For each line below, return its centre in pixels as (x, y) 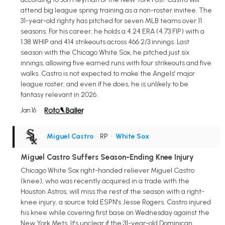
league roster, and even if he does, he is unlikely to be (104, 84)
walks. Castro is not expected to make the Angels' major (108, 73)
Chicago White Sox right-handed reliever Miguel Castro (107, 170)
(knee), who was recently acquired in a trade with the (105, 181)
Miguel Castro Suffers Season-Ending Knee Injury (107, 157)
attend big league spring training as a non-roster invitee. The (116, 10)
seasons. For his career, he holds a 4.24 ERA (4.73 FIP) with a (113, 31)
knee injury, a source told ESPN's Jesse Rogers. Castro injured (116, 202)
